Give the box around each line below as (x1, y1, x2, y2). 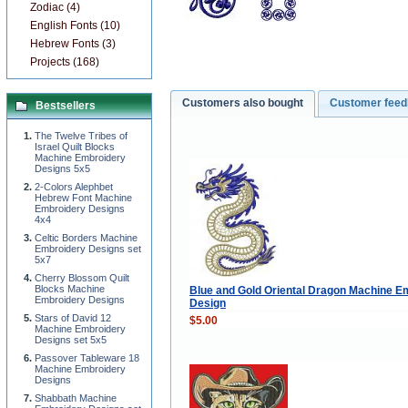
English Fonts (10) (30, 19, 120, 32)
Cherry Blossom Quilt (35, 272, 129, 283)
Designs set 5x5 (35, 334, 107, 345)
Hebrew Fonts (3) (30, 37, 116, 50)
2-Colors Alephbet (35, 181, 113, 192)
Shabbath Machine (35, 393, 117, 403)
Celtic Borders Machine (35, 232, 138, 243)
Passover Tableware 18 (35, 352, 139, 363)
